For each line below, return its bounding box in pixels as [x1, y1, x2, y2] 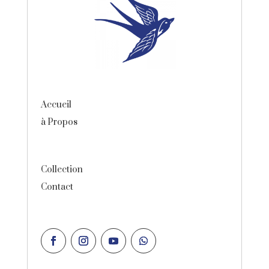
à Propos [41, 116, 78, 128]
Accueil [41, 98, 72, 110]
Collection [41, 163, 83, 175]
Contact [41, 181, 74, 193]
